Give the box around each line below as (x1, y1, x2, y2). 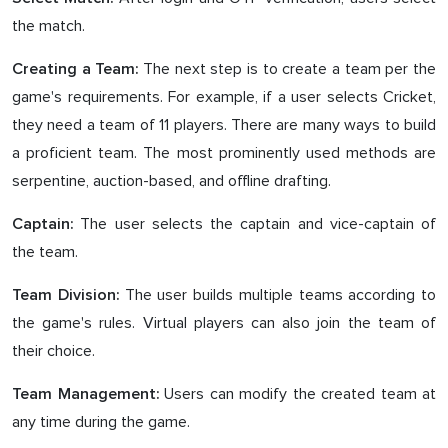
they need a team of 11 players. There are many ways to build (12, 114, 436, 135)
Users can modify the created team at (158, 383, 436, 404)
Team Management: (12, 385, 159, 402)
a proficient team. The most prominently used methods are (12, 142, 436, 163)
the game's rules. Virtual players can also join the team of (12, 312, 436, 333)
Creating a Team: (12, 60, 139, 77)
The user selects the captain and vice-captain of (73, 213, 436, 234)
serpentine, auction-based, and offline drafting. (12, 170, 331, 191)
